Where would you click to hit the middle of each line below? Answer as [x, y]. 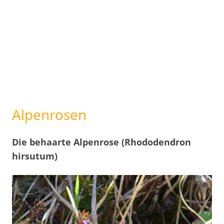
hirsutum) [35, 156]
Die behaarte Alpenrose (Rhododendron [101, 142]
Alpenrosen [49, 114]
